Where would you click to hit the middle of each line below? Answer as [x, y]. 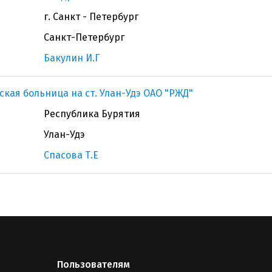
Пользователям [93, 264]
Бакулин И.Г [72, 58]
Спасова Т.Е [71, 155]
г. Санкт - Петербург [91, 17]
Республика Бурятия [92, 114]
